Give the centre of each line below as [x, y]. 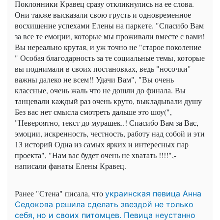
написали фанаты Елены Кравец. [70, 166]
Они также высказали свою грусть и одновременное [103, 15]
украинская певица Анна [153, 194]
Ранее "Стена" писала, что [60, 193]
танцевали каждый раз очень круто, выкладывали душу [108, 101]
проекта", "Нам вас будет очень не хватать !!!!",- [96, 155]
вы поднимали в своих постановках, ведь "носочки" [103, 69]
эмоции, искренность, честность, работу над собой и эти [110, 134]
